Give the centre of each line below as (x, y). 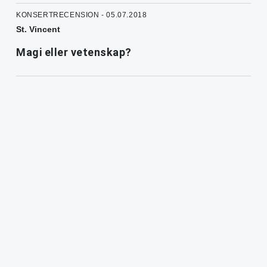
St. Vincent (38, 29)
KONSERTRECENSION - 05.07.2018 (82, 15)
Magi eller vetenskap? (74, 52)
